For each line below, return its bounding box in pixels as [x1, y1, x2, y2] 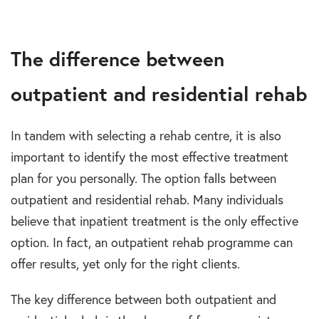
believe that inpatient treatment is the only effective [11, 213, 298, 230]
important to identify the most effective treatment [11, 149, 288, 166]
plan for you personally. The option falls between [11, 170, 276, 187]
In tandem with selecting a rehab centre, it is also [11, 127, 281, 145]
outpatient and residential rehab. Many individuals [11, 192, 283, 209]
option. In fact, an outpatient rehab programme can [11, 234, 293, 251]
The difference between [11, 46, 224, 73]
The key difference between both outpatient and [11, 291, 276, 308]
